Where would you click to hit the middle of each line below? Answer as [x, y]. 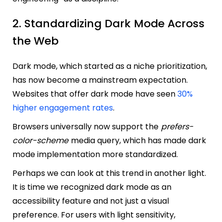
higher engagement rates [63, 108]
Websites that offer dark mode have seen [95, 94]
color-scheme [40, 140]
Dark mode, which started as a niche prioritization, [110, 66]
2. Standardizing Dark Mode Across [109, 23]
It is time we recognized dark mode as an [92, 187]
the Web [35, 41]
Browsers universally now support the [86, 126]
